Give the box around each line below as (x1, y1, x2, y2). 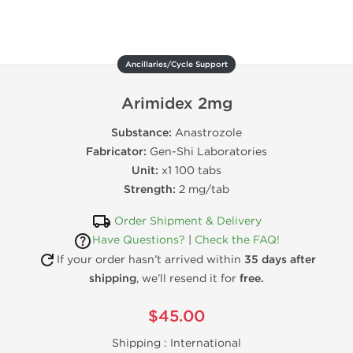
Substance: (111, 126, 172, 139)
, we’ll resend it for (136, 272, 240, 286)
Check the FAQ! (195, 233, 280, 247)
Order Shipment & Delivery (113, 214, 262, 228)
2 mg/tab (176, 183, 229, 196)
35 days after (243, 252, 316, 266)
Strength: (124, 183, 176, 196)
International (170, 336, 241, 351)
